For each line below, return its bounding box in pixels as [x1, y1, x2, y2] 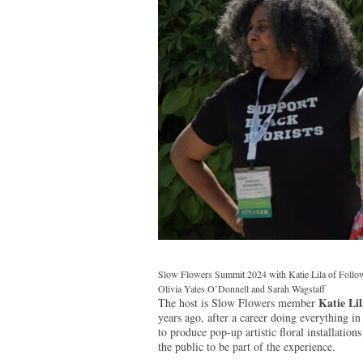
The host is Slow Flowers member [157, 295, 318, 311]
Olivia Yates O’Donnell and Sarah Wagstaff [157, 282, 325, 296]
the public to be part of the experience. [157, 339, 335, 355]
